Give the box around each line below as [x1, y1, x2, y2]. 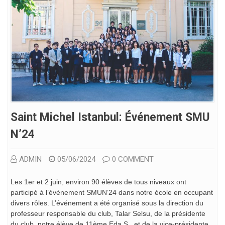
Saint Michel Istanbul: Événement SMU [11, 110, 210, 125]
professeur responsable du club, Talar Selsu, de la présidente [11, 209, 205, 218]
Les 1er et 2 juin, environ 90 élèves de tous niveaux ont [11, 178, 186, 186]
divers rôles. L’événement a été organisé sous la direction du [11, 199, 203, 207]
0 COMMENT [112, 155, 154, 164]
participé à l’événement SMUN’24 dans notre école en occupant [11, 188, 213, 197]
